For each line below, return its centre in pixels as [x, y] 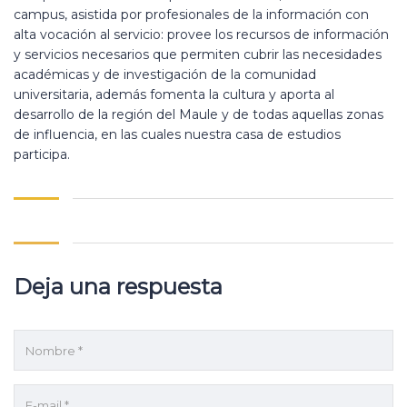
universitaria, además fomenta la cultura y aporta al [174, 94]
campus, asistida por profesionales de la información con [191, 15]
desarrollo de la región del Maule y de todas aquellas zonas [199, 114]
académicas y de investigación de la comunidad [165, 74]
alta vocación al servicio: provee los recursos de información [201, 35]
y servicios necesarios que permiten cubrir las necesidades [198, 55]
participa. [42, 154]
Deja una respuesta [118, 287]
